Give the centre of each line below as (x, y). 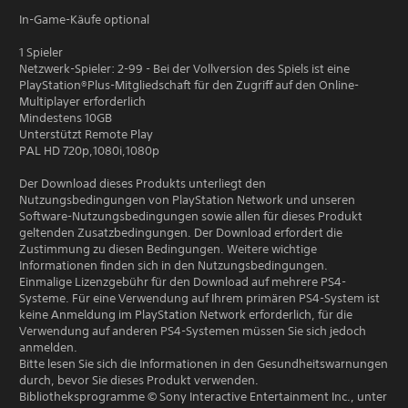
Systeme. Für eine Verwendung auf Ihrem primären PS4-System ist (199, 298)
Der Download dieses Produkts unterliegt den (143, 184)
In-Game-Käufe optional (84, 20)
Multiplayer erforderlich (82, 102)
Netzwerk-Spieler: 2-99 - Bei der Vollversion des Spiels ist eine (184, 69)
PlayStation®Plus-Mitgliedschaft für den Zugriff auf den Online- (189, 85)
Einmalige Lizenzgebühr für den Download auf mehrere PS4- (183, 282)
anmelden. (48, 347)
